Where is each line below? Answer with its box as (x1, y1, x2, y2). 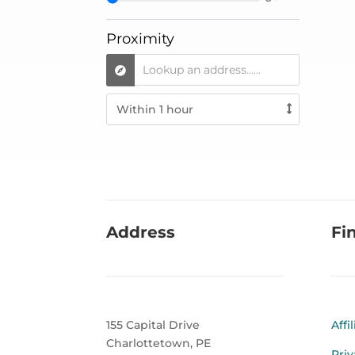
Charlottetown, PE (106, 336, 212, 351)
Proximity (106, 30, 175, 48)
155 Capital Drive (106, 318, 200, 333)
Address (106, 223, 176, 242)
